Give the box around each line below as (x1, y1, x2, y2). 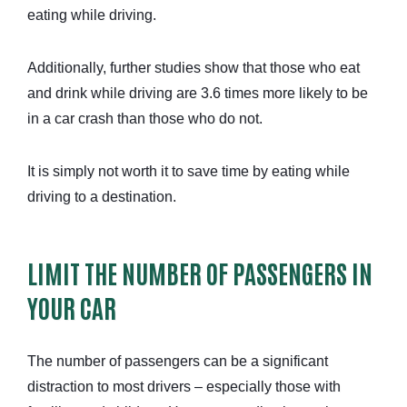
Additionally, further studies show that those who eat (27, 60, 360, 76)
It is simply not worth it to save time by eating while (27, 164, 350, 180)
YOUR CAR (27, 291, 116, 324)
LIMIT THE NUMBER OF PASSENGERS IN (27, 256, 372, 290)
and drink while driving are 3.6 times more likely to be (27, 85, 368, 102)
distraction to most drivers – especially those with (27, 379, 341, 395)
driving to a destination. (27, 189, 176, 205)
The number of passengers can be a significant (27, 353, 328, 370)
